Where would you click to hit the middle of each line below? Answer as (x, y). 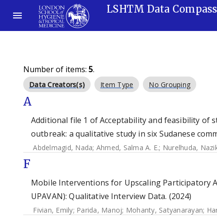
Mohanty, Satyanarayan (164, 210)
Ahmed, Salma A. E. (128, 147)
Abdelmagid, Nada (63, 147)
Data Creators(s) (57, 85)
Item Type (117, 85)
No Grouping (170, 85)
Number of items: (56, 69)
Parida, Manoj (100, 210)
